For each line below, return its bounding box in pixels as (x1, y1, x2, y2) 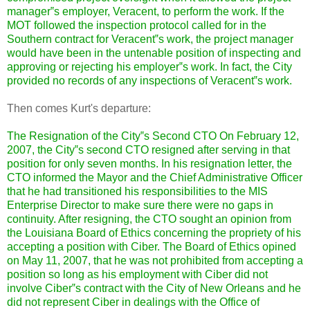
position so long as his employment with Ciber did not (7, 268, 268, 280)
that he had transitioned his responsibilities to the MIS (7, 185, 268, 197)
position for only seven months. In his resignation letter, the (7, 157, 292, 170)
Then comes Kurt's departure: (7, 102, 151, 114)
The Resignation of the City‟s (7, 129, 152, 142)
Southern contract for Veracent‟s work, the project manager (7, 33, 293, 45)
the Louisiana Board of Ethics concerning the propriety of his (7, 226, 301, 239)
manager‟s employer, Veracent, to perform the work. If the (7, 5, 284, 17)
